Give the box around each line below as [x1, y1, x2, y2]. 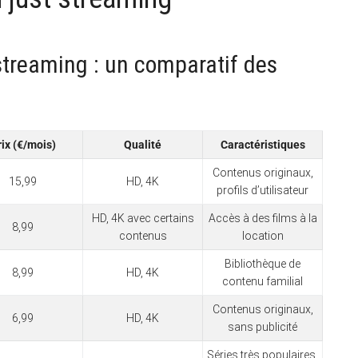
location [241, 229, 284, 242]
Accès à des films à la [208, 211, 317, 225]
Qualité [124, 137, 161, 151]
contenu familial [222, 274, 303, 288]
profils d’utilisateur [217, 183, 308, 197]
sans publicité [228, 320, 297, 333]
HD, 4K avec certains [91, 211, 194, 225]
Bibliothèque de [225, 257, 300, 270]
